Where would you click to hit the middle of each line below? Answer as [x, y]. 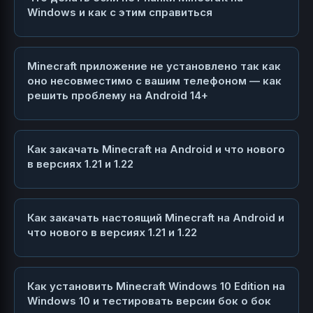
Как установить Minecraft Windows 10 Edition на [156, 286]
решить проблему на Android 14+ [118, 96]
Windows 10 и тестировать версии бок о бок [149, 301]
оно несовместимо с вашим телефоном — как [154, 81]
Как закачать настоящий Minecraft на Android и [156, 218]
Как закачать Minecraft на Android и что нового [156, 150]
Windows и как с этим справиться [120, 13]
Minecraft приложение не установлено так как [154, 66]
